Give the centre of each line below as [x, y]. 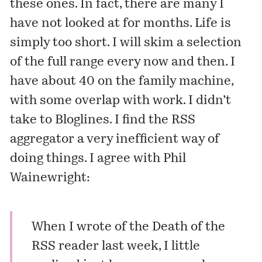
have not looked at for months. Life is [121, 24]
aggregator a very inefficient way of [115, 140]
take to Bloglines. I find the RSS [103, 120]
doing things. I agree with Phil [98, 159]
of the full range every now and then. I [123, 63]
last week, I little [149, 247]
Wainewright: [50, 178]
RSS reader [65, 247]
